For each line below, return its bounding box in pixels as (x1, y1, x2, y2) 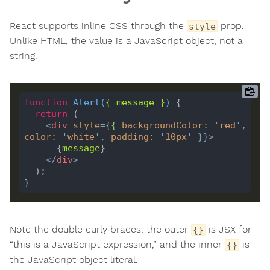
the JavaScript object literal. (10, 254, 138, 266)
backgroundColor (121, 119, 203, 131)
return (34, 108, 67, 119)
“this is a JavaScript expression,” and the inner (10, 239, 225, 251)
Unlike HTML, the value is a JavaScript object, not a (10, 35, 243, 47)
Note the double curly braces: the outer (10, 224, 191, 236)
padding (110, 131, 149, 142)
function (24, 96, 67, 108)
